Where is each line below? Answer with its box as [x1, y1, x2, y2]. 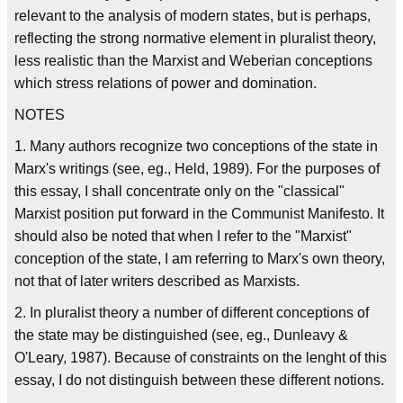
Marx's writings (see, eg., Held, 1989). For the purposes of [14, 160, 380, 176]
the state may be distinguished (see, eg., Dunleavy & [14, 327, 348, 343]
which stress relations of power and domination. [14, 75, 317, 91]
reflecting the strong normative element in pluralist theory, [14, 30, 376, 46]
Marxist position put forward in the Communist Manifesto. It [14, 205, 384, 221]
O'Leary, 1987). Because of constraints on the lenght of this [14, 349, 387, 365]
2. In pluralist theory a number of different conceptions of [14, 304, 369, 320]
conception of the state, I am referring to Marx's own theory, [14, 250, 385, 266]
